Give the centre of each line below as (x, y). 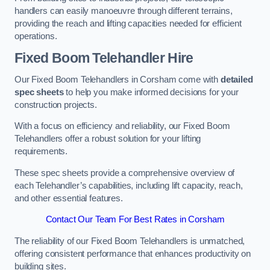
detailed (237, 79)
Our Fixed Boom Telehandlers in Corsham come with (118, 79)
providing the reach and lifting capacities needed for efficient (128, 23)
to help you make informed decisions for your (151, 92)
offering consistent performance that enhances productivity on (133, 253)
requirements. (41, 152)
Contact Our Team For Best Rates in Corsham (135, 220)
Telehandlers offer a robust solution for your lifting (108, 139)
